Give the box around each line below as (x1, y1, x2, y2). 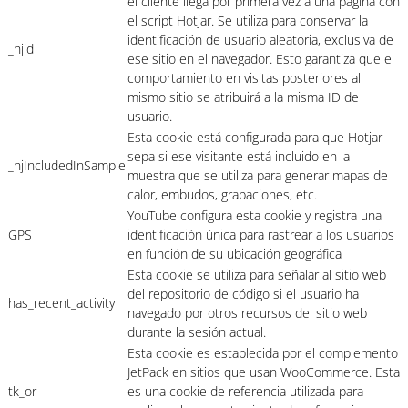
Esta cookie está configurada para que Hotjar (127, 127, 382, 146)
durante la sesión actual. (127, 322, 266, 341)
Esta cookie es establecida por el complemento (127, 343, 398, 362)
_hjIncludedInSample (8, 156, 126, 174)
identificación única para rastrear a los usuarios (127, 225, 394, 243)
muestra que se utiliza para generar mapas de (127, 166, 388, 184)
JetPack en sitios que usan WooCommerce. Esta (127, 362, 400, 381)
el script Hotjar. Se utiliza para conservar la (127, 11, 368, 29)
